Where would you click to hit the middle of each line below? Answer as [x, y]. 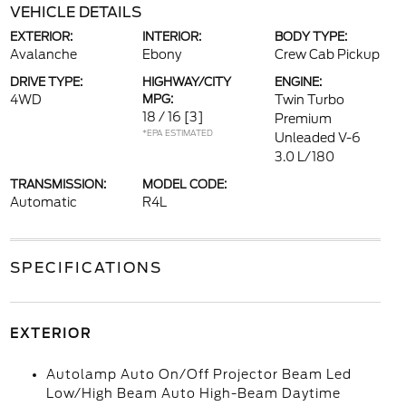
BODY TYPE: [311, 37]
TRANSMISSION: [58, 184]
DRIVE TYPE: [46, 82]
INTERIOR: [171, 37]
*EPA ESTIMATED [177, 133]
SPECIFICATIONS [86, 268]
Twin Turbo [310, 100]
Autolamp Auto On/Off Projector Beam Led [198, 374]
